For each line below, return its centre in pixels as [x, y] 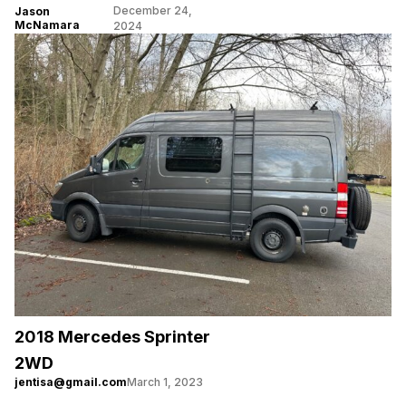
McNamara [47, 24]
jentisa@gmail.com [71, 382]
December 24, [152, 10]
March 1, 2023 [165, 382]
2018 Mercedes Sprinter [112, 336]
